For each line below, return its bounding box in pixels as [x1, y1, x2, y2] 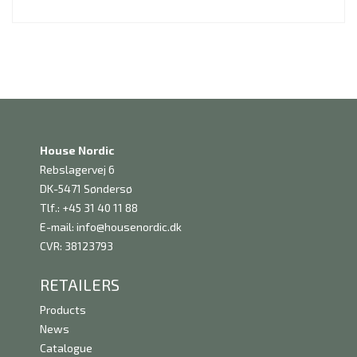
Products [40, 303, 86, 317]
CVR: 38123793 [40, 239, 113, 253]
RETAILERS [40, 275, 120, 295]
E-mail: [40, 220, 76, 234]
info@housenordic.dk [76, 220, 182, 234]
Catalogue [40, 341, 92, 355]
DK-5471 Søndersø [40, 182, 132, 196]
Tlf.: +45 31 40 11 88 [40, 201, 138, 215]
